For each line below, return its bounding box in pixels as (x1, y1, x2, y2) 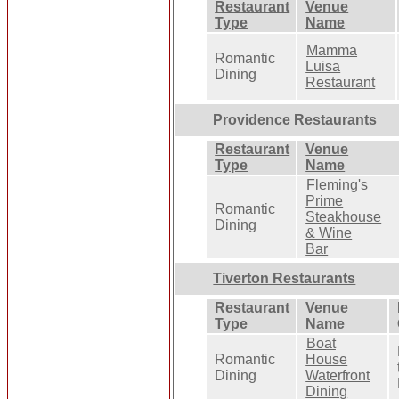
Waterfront (305, 367, 370, 383)
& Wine (305, 224, 353, 240)
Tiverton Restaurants (213, 270, 356, 286)
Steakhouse (305, 208, 382, 224)
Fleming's (306, 176, 369, 192)
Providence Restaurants (213, 111, 378, 127)
